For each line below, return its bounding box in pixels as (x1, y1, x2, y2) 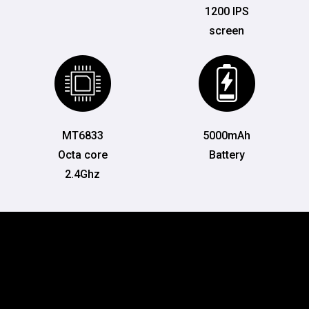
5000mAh (203, 129, 250, 143)
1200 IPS (204, 5, 249, 19)
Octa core (57, 148, 108, 162)
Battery (208, 148, 245, 162)
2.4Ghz (65, 168, 100, 181)
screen (209, 24, 244, 38)
